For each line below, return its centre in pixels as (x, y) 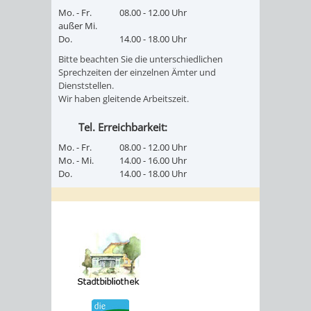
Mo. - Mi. (76, 161)
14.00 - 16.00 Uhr (153, 161)
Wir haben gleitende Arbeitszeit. (124, 98)
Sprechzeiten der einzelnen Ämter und (137, 72)
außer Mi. (78, 25)
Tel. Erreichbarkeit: (123, 127)
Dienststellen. (86, 85)
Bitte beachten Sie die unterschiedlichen (141, 59)
